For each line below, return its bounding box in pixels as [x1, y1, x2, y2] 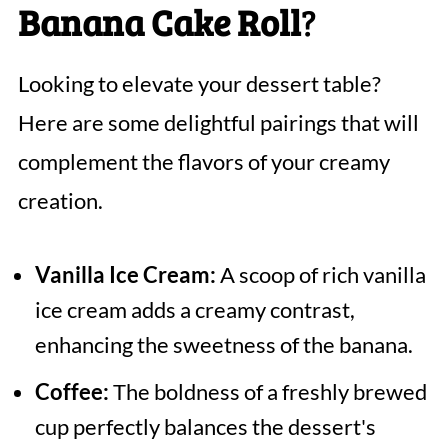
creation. [17, 187, 103, 215]
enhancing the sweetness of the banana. [34, 331, 413, 359]
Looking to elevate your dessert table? [17, 70, 381, 98]
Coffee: [34, 378, 109, 406]
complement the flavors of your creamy [17, 148, 390, 176]
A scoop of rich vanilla [215, 261, 426, 289]
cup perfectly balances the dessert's [34, 413, 376, 441]
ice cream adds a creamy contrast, [34, 296, 355, 324]
